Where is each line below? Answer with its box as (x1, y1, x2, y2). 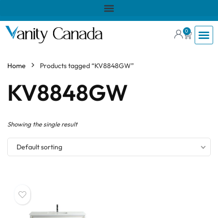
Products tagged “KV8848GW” (40, 61, 134, 70)
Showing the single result (7, 120, 77, 128)
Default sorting (17, 143, 62, 151)
